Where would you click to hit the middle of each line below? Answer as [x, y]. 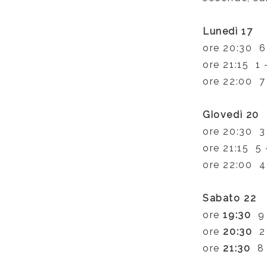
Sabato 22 [229, 198]
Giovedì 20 [231, 115]
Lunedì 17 [228, 31]
